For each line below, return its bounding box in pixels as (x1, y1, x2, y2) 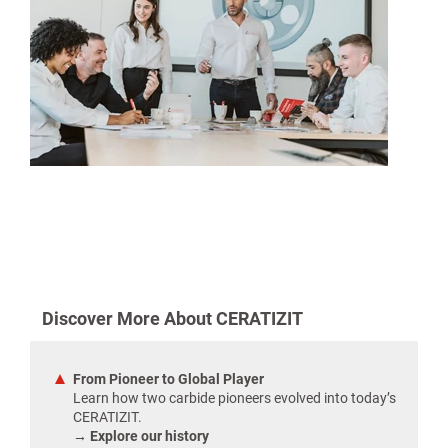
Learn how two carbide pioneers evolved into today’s (73, 390, 396, 406)
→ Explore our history (73, 428, 209, 444)
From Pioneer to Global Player (73, 371, 264, 387)
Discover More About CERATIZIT (42, 308, 303, 329)
